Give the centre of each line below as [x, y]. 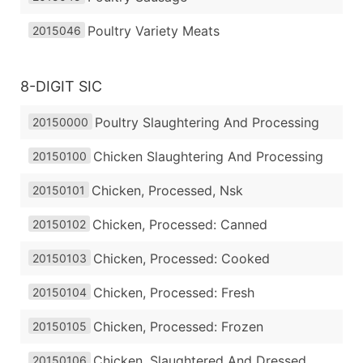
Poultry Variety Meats [154, 31]
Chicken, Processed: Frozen [178, 327]
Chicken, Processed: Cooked [181, 259]
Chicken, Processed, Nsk [167, 191]
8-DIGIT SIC [61, 87]
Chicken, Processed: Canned [180, 225]
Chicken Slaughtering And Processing [208, 157]
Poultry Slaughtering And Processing [207, 123]
